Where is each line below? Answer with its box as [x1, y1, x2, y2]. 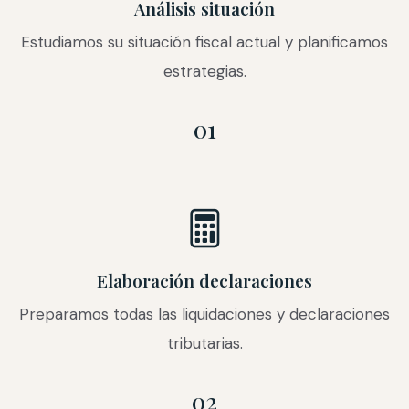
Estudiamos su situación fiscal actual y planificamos [21, 31, 388, 52]
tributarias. [166, 332, 243, 353]
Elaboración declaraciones [97, 267, 312, 292]
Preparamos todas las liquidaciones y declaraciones [19, 303, 390, 324]
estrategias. [163, 60, 246, 81]
